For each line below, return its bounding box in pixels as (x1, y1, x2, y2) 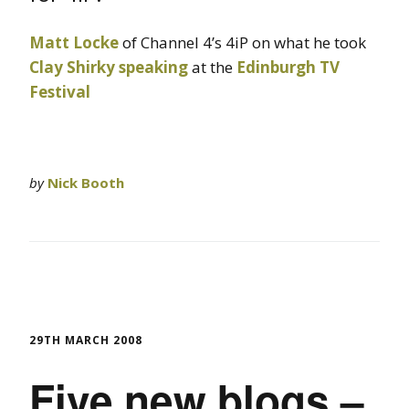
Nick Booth (47, 173, 124, 193)
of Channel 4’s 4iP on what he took (119, 32, 366, 54)
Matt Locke (29, 32, 119, 54)
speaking (119, 57, 188, 79)
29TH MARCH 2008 (29, 332, 142, 349)
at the (188, 57, 236, 79)
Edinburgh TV (236, 57, 340, 79)
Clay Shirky (29, 57, 115, 79)
